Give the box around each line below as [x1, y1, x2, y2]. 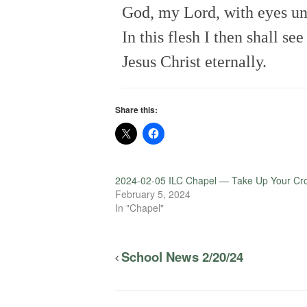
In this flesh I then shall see [122, 28, 304, 47]
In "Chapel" [115, 201, 164, 215]
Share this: [115, 103, 158, 116]
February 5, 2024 [115, 187, 191, 201]
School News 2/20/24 [121, 247, 243, 267]
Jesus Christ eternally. [122, 53, 267, 71]
